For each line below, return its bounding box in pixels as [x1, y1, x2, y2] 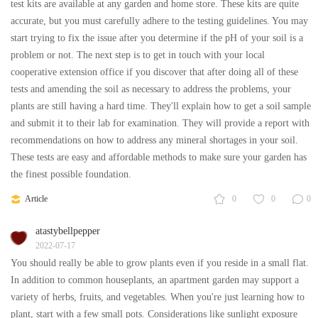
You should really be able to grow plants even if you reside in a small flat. [11, 258, 309, 269]
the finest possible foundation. [11, 169, 131, 180]
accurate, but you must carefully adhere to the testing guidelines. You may [11, 16, 308, 27]
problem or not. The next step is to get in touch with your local [11, 50, 265, 61]
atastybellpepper [35, 226, 100, 237]
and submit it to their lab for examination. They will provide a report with [11, 118, 309, 129]
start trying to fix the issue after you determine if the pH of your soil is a [11, 33, 303, 44]
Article [25, 194, 48, 204]
